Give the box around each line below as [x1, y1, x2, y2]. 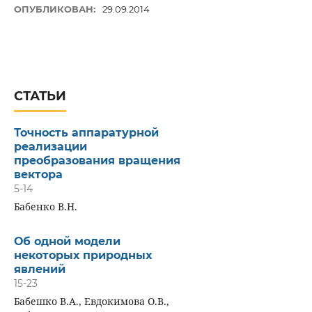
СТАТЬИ [13, 88, 66, 104]
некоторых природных [13, 248, 152, 262]
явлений [13, 262, 65, 276]
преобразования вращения [13, 153, 180, 167]
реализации [13, 139, 87, 153]
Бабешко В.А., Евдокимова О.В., [13, 294, 169, 308]
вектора [13, 167, 63, 181]
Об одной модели [13, 234, 120, 248]
